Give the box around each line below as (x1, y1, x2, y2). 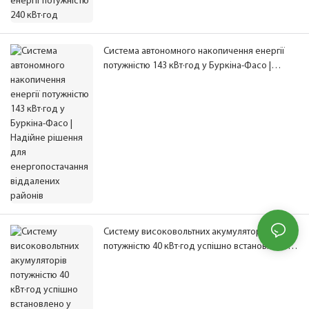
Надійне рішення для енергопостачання (103, 75, 274, 86)
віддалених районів (103, 90, 188, 101)
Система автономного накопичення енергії (103, 46, 285, 57)
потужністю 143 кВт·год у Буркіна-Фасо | (103, 61, 271, 72)
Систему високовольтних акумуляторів (103, 227, 268, 238)
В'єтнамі (103, 256, 137, 267)
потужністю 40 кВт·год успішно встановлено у (103, 241, 295, 252)
